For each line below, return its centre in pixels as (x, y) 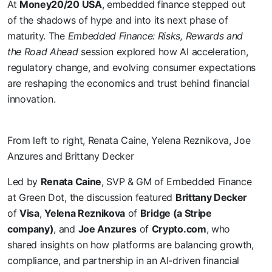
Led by (24, 182)
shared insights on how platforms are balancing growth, (131, 245)
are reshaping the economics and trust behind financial (128, 83)
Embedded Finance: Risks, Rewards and (155, 36)
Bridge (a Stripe (176, 213)
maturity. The (38, 36)
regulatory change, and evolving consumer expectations (132, 68)
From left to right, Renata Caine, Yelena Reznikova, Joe (129, 141)
